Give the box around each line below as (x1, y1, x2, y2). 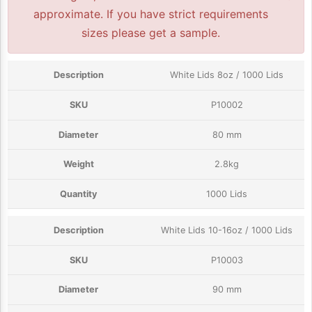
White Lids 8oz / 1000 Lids (170, 70, 283, 81)
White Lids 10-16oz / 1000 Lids (161, 225, 292, 236)
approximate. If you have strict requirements (33, 7, 268, 22)
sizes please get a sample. (81, 26, 220, 40)
